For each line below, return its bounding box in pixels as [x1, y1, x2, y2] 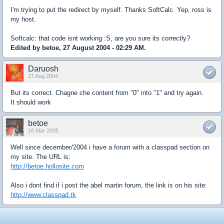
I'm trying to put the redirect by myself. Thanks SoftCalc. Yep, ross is [10, 6, 211, 14]
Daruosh [28, 64, 58, 73]
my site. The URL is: [10, 153, 70, 161]
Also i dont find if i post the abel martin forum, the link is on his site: [10, 181, 207, 189]
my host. [10, 15, 36, 23]
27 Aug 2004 [28, 73, 58, 79]
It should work [10, 98, 51, 106]
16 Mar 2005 [28, 127, 58, 134]
